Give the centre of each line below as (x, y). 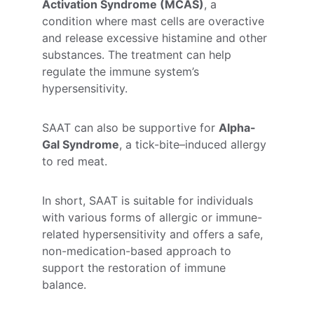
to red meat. (75, 161)
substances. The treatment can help (138, 55)
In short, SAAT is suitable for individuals (149, 200)
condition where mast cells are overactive (155, 21)
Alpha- (237, 128)
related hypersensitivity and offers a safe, (154, 234)
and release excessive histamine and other (156, 38)
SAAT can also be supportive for (130, 128)
